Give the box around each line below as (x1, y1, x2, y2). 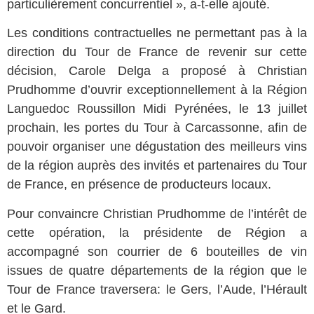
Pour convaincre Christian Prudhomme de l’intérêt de (7, 206, 307, 221)
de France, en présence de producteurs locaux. (7, 177, 271, 192)
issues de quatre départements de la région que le (7, 263, 307, 278)
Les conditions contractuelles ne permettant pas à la (7, 26, 307, 41)
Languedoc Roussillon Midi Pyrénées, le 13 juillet (7, 102, 307, 116)
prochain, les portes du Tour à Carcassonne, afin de (7, 121, 307, 135)
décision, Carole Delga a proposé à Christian (7, 64, 307, 78)
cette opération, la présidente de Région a (7, 225, 307, 240)
